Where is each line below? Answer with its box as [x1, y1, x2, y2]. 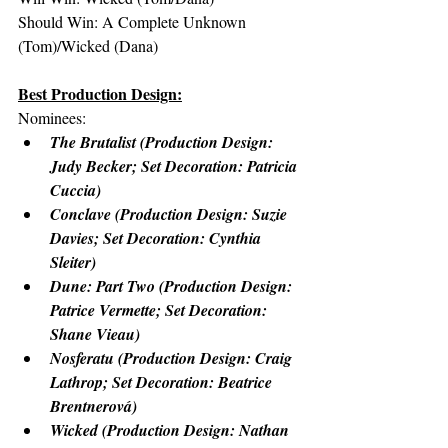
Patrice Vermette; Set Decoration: [50, 299, 271, 321]
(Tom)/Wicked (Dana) [18, 35, 158, 56]
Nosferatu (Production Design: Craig [50, 347, 296, 369]
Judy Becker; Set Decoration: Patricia [50, 155, 301, 177]
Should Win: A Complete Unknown [18, 11, 250, 32]
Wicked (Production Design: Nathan [50, 419, 293, 441]
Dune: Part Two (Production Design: [50, 275, 296, 297]
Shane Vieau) [50, 323, 140, 345]
